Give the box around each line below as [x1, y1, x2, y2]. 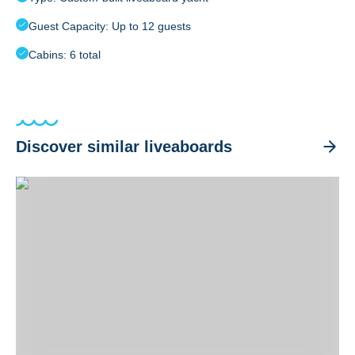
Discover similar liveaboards [16, 138, 232, 155]
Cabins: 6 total [29, 48, 101, 61]
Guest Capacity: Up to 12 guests [29, 20, 191, 32]
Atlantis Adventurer [15, 178, 121, 192]
